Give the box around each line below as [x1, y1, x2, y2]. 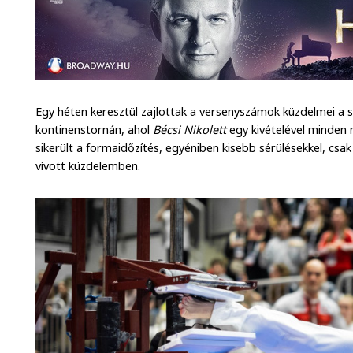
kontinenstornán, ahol [35, 121, 150, 137]
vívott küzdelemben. [35, 158, 141, 173]
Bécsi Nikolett [150, 121, 227, 137]
